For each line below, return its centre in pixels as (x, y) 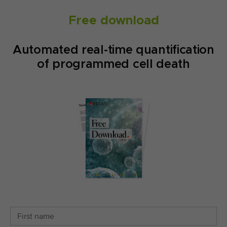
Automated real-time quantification (113, 50)
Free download (113, 20)
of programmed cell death (113, 64)
